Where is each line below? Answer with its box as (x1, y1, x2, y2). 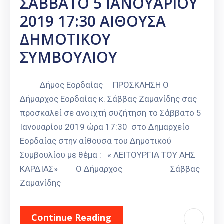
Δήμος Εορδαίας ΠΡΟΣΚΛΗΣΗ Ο (20, 80, 169, 90)
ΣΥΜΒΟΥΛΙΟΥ (20, 47, 117, 68)
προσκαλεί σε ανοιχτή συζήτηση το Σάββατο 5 (20, 108, 201, 118)
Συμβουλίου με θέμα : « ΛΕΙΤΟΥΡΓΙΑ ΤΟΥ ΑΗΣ (20, 150, 195, 160)
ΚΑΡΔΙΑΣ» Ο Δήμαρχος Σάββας (20, 164, 200, 174)
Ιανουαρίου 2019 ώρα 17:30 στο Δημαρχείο (20, 122, 190, 132)
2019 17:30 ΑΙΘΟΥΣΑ (20, 11, 166, 32)
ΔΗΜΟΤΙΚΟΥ (20, 29, 111, 50)
